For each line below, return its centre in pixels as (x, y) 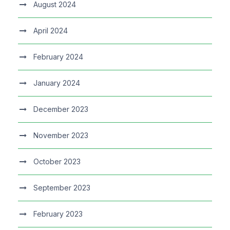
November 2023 (61, 136)
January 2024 (57, 83)
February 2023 (58, 214)
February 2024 (58, 57)
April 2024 (51, 31)
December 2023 (61, 109)
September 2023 (62, 188)
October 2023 (57, 162)
